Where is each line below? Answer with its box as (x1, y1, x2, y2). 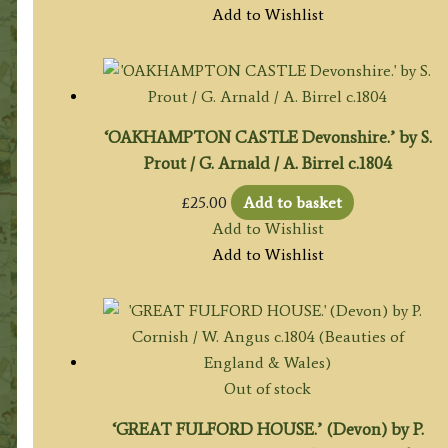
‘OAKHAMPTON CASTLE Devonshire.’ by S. (103, 126, 432, 147)
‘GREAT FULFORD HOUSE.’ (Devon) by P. (111, 419, 424, 440)
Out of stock (224, 379, 312, 399)
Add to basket (242, 193, 342, 213)
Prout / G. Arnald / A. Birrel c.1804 (143, 152, 392, 173)
